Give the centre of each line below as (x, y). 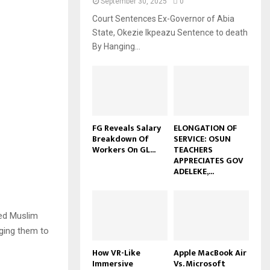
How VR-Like (116, 253)
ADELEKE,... (194, 172)
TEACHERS (193, 150)
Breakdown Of (121, 139)
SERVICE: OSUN (202, 139)
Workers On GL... (124, 150)
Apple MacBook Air (210, 253)
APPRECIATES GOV (209, 161)
